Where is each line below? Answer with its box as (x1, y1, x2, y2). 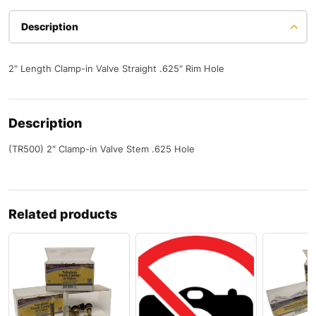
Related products (8, 206, 117, 221)
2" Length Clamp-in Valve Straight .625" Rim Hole (8, 62, 224, 74)
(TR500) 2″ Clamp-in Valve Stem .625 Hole (8, 142, 195, 154)
